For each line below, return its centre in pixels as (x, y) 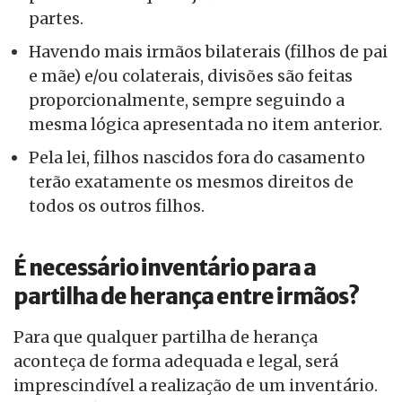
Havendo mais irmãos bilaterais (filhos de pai (208, 52)
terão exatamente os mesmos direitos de (191, 182)
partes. (56, 19)
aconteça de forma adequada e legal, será (176, 362)
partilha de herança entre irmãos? (186, 297)
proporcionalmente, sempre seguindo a (187, 100)
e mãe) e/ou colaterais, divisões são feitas (191, 76)
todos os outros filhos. (117, 206)
